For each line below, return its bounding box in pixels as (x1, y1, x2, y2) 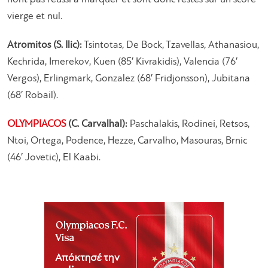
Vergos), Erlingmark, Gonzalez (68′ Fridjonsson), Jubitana (7, 73, 250, 84)
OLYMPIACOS (7, 118, 66, 129)
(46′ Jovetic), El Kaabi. (7, 152, 100, 163)
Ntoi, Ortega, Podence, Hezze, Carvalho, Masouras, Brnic (7, 135, 247, 146)
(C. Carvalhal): (66, 118, 127, 129)
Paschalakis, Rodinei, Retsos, (127, 118, 249, 129)
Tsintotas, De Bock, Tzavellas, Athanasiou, (82, 39, 259, 50)
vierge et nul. (7, 11, 62, 22)
